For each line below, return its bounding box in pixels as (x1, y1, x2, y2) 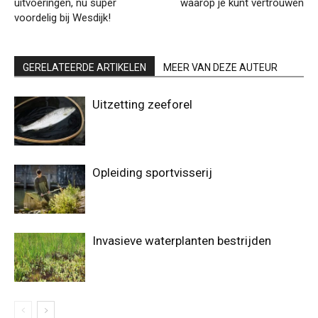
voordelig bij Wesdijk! (14, 11, 111, 25)
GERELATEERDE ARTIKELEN (23, 62, 146, 74)
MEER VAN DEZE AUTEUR (163, 62, 278, 74)
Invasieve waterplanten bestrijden (92, 234, 271, 248)
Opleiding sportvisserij (92, 165, 212, 180)
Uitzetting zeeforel (92, 97, 192, 112)
